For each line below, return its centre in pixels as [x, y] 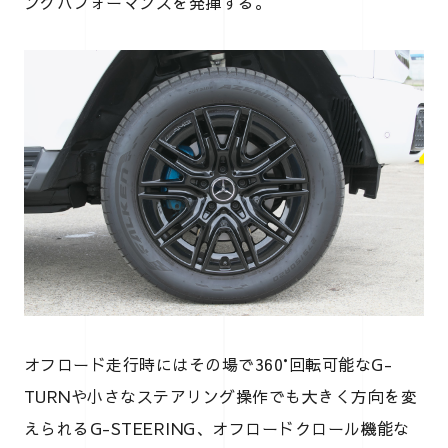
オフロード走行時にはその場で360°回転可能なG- [208, 364]
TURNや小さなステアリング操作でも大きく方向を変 [221, 396]
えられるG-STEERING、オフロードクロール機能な [217, 428]
